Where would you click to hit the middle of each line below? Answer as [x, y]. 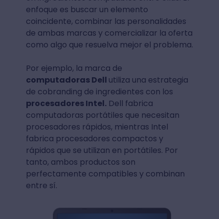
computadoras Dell [67, 80]
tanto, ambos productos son [80, 162]
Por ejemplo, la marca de [74, 68]
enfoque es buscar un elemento [87, 10]
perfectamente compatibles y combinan [105, 174]
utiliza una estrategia [148, 80]
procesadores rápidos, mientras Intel [97, 127]
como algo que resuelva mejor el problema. [109, 45]
